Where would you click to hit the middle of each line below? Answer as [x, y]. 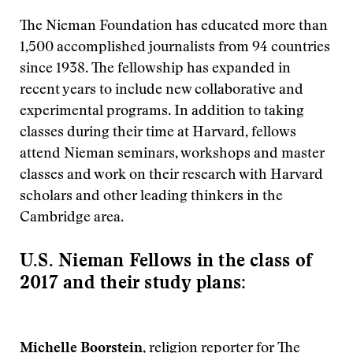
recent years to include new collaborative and [162, 91]
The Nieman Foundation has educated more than [174, 27]
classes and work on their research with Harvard [171, 176]
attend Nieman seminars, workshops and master [172, 154]
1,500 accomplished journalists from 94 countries [175, 48]
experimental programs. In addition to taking [162, 112]
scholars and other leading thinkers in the [151, 197]
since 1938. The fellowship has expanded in [155, 69]
